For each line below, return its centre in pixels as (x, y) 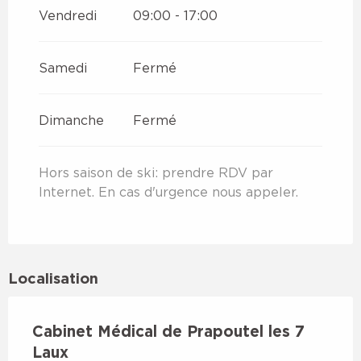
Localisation (53, 278)
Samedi (63, 67)
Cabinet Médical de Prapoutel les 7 (168, 330)
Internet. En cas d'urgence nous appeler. (168, 191)
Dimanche (71, 120)
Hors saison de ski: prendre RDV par (156, 172)
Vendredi (68, 15)
